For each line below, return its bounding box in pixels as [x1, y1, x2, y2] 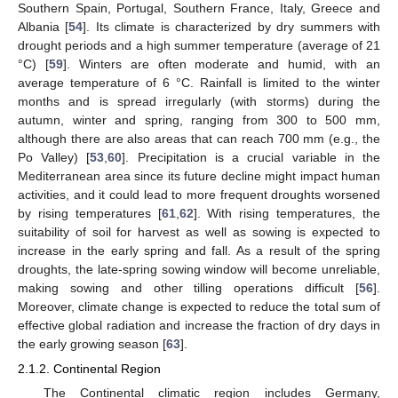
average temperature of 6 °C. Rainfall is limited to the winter [18, 76, 380, 91]
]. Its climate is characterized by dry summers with [83, 20, 381, 35]
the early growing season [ [18, 337, 166, 352]
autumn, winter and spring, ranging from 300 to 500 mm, [18, 113, 380, 128]
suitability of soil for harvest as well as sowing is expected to [18, 225, 380, 240]
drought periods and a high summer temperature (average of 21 [18, 38, 380, 53]
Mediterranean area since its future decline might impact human [18, 169, 380, 184]
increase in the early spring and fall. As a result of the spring [18, 243, 380, 259]
